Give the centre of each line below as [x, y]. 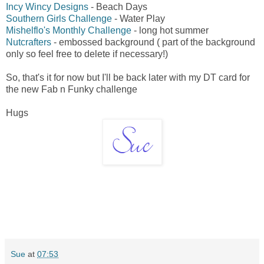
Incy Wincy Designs [47, 6]
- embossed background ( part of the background [153, 42]
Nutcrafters [29, 42]
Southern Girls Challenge [59, 18]
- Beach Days [118, 6]
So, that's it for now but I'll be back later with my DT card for [128, 77]
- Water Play [138, 18]
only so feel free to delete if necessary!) [87, 54]
